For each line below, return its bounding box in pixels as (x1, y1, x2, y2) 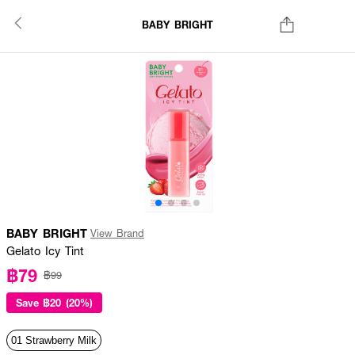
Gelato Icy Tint (6, 242, 84, 258)
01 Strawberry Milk (11, 334, 97, 346)
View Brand (90, 226, 144, 240)
